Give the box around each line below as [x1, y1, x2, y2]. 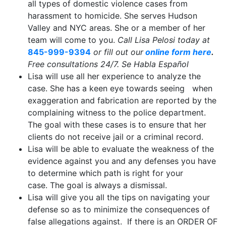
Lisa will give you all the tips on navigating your [28, 192, 210, 202]
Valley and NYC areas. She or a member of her [28, 23, 205, 33]
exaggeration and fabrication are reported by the [28, 95, 216, 105]
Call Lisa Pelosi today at [118, 35, 210, 45]
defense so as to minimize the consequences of [28, 204, 210, 214]
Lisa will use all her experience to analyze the [28, 71, 201, 81]
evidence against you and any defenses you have [28, 156, 216, 166]
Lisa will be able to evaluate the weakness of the [28, 144, 214, 154]
